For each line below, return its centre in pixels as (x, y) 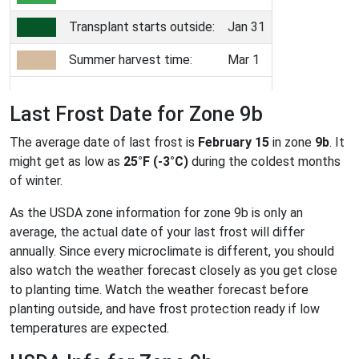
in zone (292, 142)
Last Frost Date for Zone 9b (136, 114)
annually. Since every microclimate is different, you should (172, 251)
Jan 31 (246, 26)
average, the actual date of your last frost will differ (157, 232)
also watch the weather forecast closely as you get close (173, 270)
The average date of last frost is (104, 142)
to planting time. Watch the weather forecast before (159, 289)
